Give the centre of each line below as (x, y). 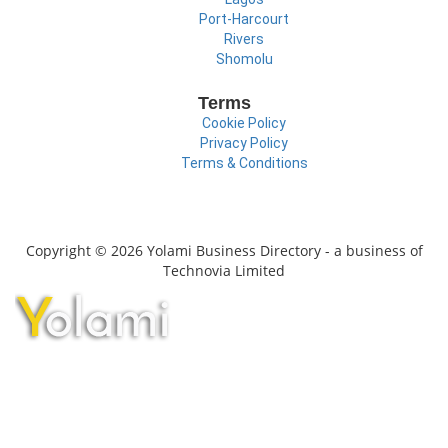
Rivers (244, 39)
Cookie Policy (244, 123)
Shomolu (244, 59)
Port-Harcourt (244, 19)
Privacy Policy (244, 143)
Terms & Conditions (244, 163)
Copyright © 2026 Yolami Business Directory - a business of (224, 250)
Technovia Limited (224, 270)
